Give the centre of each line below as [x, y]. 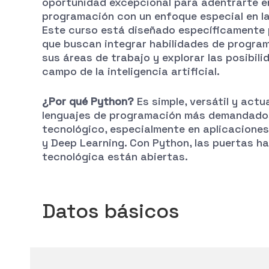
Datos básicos [110, 211]
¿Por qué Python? [88, 101]
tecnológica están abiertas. [115, 157]
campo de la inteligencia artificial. [131, 71]
